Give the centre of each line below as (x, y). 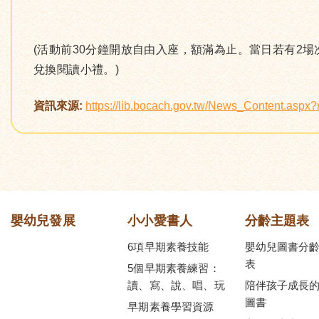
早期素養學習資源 (171, 307)
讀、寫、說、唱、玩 (176, 285)
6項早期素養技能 (168, 247)
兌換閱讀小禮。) (77, 69)
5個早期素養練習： (174, 268)
